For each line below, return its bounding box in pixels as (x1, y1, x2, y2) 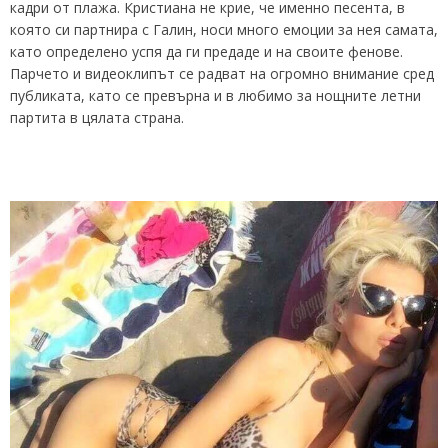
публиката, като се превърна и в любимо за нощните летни (10, 85, 421, 105)
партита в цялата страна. (10, 107, 184, 127)
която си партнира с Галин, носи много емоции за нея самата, (10, 19, 438, 39)
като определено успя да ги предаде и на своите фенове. (10, 41, 403, 61)
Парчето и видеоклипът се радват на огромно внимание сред (10, 63, 434, 83)
